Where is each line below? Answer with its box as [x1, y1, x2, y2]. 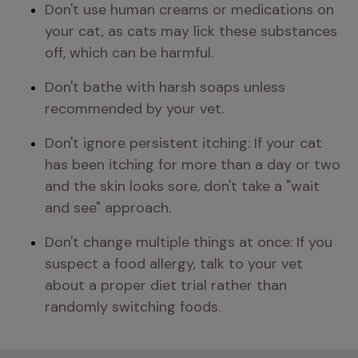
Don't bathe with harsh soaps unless [45, 78, 285, 97]
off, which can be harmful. [45, 43, 213, 62]
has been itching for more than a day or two [45, 155, 340, 174]
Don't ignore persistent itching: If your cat [45, 133, 322, 153]
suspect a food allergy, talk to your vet [45, 254, 303, 273]
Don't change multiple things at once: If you [45, 233, 332, 252]
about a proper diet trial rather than [45, 276, 287, 295]
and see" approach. [45, 198, 171, 217]
